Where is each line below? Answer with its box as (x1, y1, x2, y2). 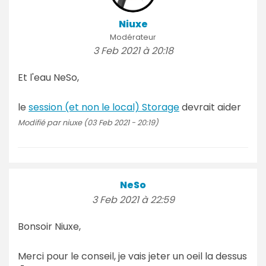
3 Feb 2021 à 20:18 (93, 43, 173, 58)
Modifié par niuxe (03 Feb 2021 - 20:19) (18, 117, 159, 128)
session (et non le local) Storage (28, 100, 179, 114)
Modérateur (110, 31, 156, 42)
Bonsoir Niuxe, (18, 219, 81, 233)
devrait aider (179, 100, 241, 114)
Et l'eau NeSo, (18, 70, 79, 84)
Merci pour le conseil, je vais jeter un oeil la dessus (18, 249, 247, 263)
